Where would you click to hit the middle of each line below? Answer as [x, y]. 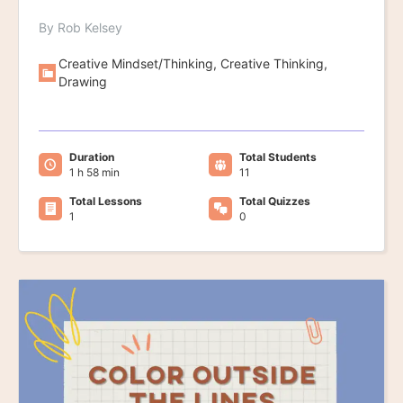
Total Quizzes [274, 201]
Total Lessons [106, 201]
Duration [92, 157]
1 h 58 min [94, 172]
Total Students [278, 157]
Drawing [83, 81]
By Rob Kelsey [81, 27]
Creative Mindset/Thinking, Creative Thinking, [193, 63]
